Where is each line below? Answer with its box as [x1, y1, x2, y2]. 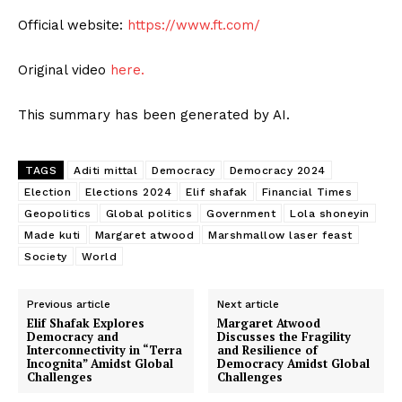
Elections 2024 [85, 186, 171, 199]
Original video [18, 62, 110, 79]
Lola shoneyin [290, 207, 370, 221]
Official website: [18, 17, 127, 34]
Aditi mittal [74, 164, 137, 178]
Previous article [27, 298, 110, 311]
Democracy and [27, 328, 118, 345]
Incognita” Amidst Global [27, 355, 173, 372]
